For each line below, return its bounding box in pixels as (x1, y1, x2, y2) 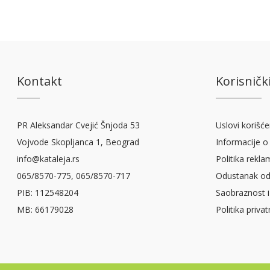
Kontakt (17, 72, 63, 89)
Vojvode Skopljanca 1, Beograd (17, 136, 140, 148)
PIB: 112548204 (17, 186, 79, 198)
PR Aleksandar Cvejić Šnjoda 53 (17, 119, 140, 131)
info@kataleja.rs (17, 152, 80, 165)
